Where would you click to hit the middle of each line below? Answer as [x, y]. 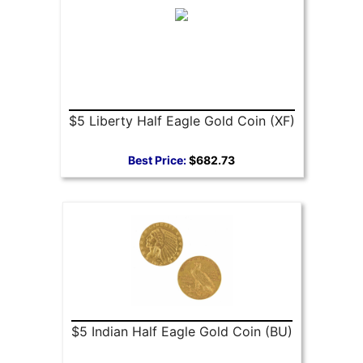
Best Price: [157, 160]
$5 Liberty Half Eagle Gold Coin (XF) [181, 120]
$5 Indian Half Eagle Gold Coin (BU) [181, 331]
